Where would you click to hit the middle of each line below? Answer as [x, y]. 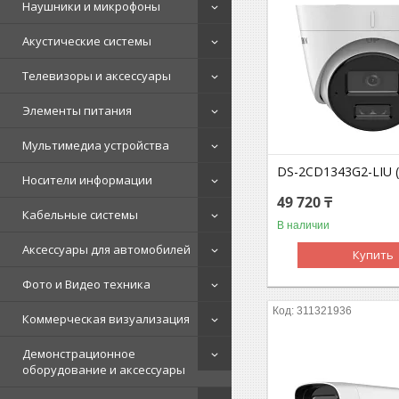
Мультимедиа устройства [96, 145]
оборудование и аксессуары [104, 369]
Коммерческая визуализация [106, 318]
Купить [374, 254]
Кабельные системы [80, 214]
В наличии [304, 225]
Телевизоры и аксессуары [97, 75]
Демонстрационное [79, 353]
